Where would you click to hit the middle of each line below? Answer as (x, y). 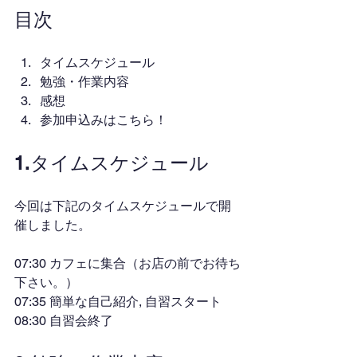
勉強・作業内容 (84, 82)
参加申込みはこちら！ (104, 120)
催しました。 (53, 225)
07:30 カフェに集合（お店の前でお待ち (127, 263)
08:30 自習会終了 (64, 321)
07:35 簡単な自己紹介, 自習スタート (118, 302)
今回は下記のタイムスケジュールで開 (123, 206)
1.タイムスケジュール (112, 163)
